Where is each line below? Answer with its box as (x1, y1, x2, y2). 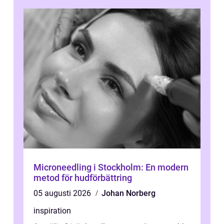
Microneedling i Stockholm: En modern (33, 162, 188, 173)
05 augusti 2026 (33, 188, 93, 198)
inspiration (33, 206, 71, 216)
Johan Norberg (101, 188, 155, 198)
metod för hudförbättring (33, 172, 132, 183)
